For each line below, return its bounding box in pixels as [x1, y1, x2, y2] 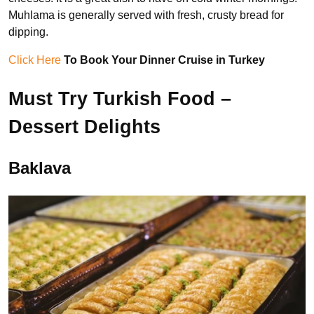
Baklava [8, 158, 71, 177]
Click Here [8, 54, 61, 67]
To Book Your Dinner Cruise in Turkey [64, 54, 265, 67]
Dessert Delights [8, 116, 161, 137]
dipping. [8, 26, 51, 39]
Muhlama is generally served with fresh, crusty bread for [8, 9, 284, 22]
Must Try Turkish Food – [8, 88, 231, 109]
